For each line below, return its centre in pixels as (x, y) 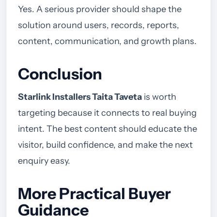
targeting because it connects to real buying (107, 113)
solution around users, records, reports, (99, 25)
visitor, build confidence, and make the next (105, 145)
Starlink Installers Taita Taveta (80, 97)
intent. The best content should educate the (108, 129)
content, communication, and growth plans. (107, 41)
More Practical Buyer (94, 194)
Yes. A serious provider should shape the (100, 9)
